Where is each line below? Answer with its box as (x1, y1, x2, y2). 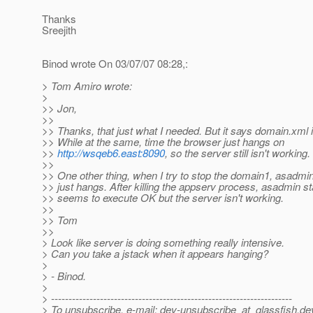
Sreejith (42, 22, 76, 38)
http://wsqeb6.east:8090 (57, 145, 165, 161)
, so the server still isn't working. (165, 145, 310, 161)
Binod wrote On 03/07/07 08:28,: (42, 56, 188, 71)
